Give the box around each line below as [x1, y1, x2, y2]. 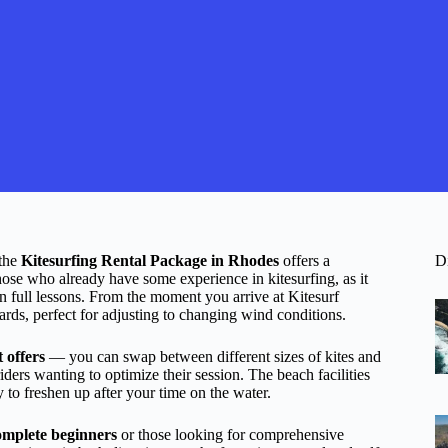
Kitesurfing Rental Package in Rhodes [21, 252, 279, 269]
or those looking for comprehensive [117, 426, 344, 443]
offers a [279, 252, 330, 269]
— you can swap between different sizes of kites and [45, 348, 381, 365]
